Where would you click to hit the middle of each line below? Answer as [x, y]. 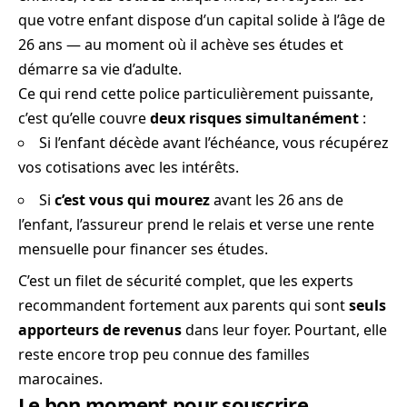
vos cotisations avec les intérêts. [129, 168]
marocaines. [60, 379]
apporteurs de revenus [100, 330]
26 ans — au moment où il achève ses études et [181, 45]
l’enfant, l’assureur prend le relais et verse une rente [196, 224]
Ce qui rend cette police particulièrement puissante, [196, 94]
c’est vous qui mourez [132, 199]
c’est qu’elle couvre [84, 119]
